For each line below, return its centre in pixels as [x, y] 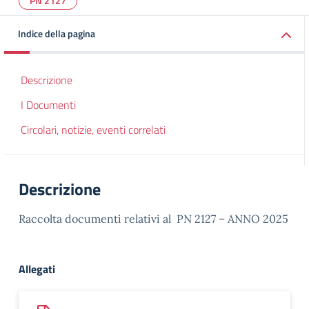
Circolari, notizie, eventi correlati [93, 130]
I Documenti [48, 105]
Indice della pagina [57, 33]
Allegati [37, 269]
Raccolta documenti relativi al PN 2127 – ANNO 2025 [153, 219]
